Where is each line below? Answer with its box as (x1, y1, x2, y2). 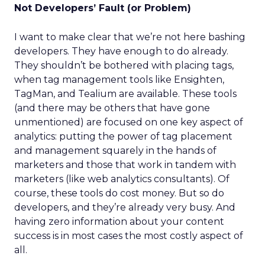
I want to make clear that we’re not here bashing (14, 31, 245, 43)
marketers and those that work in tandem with (14, 159, 236, 170)
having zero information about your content (14, 216, 224, 227)
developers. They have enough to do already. (14, 46, 228, 57)
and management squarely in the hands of (14, 145, 216, 156)
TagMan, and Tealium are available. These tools (14, 88, 237, 99)
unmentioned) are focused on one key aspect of (14, 117, 243, 128)
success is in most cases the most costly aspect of (14, 230, 243, 241)
